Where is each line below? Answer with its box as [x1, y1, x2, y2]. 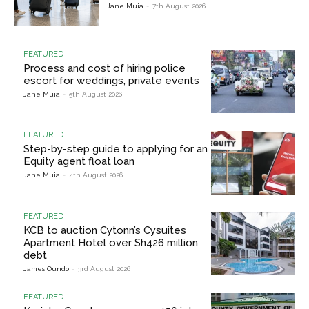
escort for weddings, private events [23, 74, 199, 87]
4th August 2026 [69, 171, 123, 179]
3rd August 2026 [78, 264, 130, 272]
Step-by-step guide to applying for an [23, 143, 208, 156]
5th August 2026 [69, 90, 122, 98]
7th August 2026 [152, 2, 206, 10]
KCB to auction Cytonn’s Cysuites [23, 223, 186, 237]
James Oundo [23, 264, 69, 272]
